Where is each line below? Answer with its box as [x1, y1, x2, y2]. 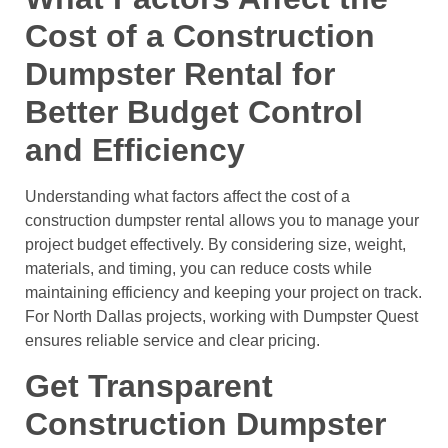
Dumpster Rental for [25, 55, 335, 92]
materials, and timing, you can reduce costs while [25, 259, 372, 277]
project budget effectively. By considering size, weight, [25, 235, 406, 253]
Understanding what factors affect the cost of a [25, 187, 350, 205]
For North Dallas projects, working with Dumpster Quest [25, 307, 418, 325]
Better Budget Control [25, 93, 363, 130]
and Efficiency [25, 131, 245, 168]
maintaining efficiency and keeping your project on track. [25, 283, 422, 301]
